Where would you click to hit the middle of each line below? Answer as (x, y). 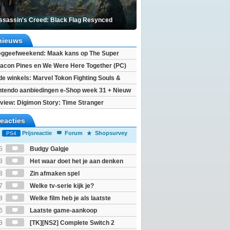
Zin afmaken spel (54, 174)
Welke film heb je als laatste (70, 198)
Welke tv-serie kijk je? (61, 186)
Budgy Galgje (49, 149)
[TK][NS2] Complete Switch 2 (71, 223)
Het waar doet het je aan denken (76, 161)
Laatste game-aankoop (63, 210)
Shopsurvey (111, 133)
